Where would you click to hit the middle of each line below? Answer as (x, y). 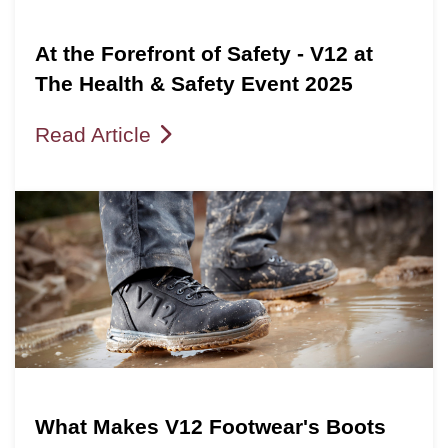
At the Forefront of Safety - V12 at (204, 54)
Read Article (96, 135)
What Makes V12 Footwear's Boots (210, 427)
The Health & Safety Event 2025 (194, 84)
